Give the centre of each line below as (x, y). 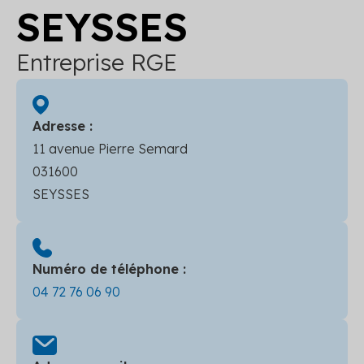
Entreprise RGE (97, 62)
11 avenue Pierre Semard (110, 149)
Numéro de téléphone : (109, 269)
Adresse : (63, 126)
